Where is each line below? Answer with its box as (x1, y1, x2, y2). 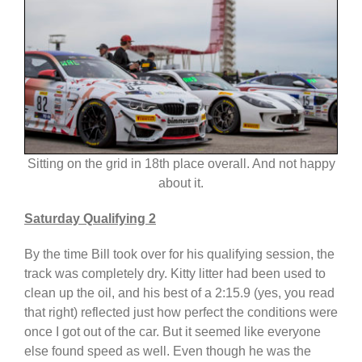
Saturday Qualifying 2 (24, 212, 156, 225)
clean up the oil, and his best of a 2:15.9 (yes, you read (24, 286, 335, 300)
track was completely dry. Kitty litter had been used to (24, 267, 326, 280)
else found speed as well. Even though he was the (24, 344, 311, 358)
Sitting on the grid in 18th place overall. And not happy (27, 157, 335, 170)
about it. (158, 176, 204, 190)
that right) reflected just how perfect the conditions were (24, 305, 338, 319)
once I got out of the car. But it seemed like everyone (24, 325, 321, 339)
